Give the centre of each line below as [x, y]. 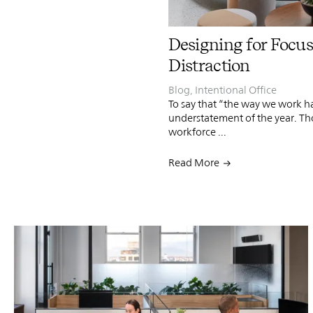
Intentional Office [235, 89]
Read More [194, 162]
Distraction [211, 65]
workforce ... [197, 131]
